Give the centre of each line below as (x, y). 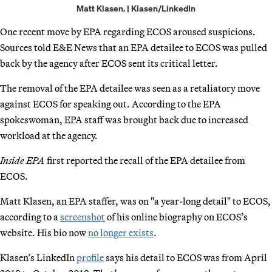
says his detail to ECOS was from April (185, 257)
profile (90, 257)
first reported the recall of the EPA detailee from (145, 160)
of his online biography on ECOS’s (176, 216)
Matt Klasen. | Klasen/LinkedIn (136, 8)
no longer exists (121, 232)
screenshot (83, 216)
